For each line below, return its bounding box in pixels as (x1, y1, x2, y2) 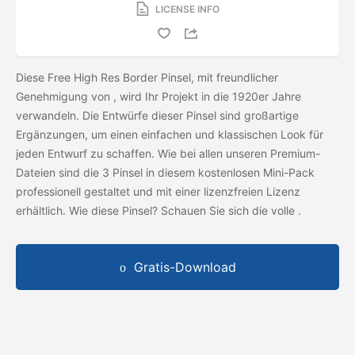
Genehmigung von (16, 89, 113, 103)
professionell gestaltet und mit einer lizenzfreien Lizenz (16, 184, 300, 198)
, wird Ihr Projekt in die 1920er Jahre (113, 89, 301, 103)
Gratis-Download (133, 258, 236, 275)
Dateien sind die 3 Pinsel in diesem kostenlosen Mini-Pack (16, 165, 315, 179)
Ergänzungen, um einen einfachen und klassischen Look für (16, 127, 323, 141)
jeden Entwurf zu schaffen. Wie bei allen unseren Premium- (16, 146, 320, 160)
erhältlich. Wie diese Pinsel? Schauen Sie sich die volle (16, 203, 298, 217)
